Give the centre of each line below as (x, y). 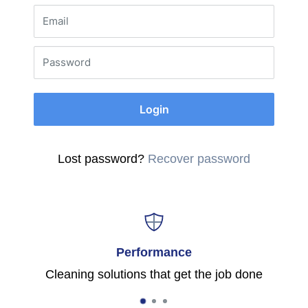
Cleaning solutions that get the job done (154, 275)
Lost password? (103, 159)
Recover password (199, 159)
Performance (154, 253)
